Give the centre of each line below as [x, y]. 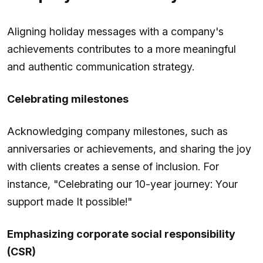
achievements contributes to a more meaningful [122, 49]
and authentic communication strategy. [101, 66]
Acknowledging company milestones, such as [117, 131]
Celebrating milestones [68, 99]
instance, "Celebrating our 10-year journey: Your [122, 184]
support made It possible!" [70, 201]
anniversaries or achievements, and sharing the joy [129, 149]
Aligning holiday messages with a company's [115, 31]
